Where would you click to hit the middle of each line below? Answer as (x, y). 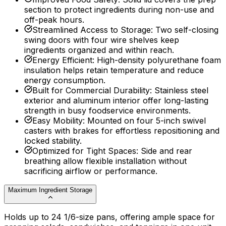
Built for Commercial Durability (91, 91)
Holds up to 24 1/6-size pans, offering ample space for (109, 217)
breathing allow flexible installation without (105, 161)
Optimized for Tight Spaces (84, 151)
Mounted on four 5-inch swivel (147, 121)
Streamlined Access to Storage (92, 30)
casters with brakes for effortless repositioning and (122, 131)
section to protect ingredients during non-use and (119, 10)
